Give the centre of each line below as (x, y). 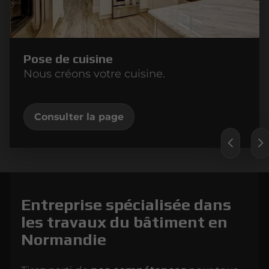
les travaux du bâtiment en (125, 222)
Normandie (64, 240)
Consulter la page (79, 117)
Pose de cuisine (68, 59)
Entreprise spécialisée (106, 205)
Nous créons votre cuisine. (94, 74)
